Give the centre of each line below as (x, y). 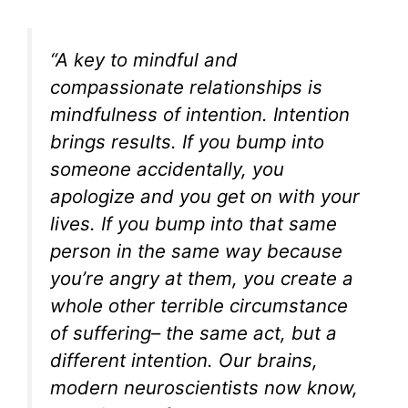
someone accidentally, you (167, 169)
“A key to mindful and (144, 60)
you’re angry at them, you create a (202, 279)
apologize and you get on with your (205, 197)
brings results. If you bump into (187, 142)
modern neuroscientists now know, (204, 388)
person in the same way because (196, 251)
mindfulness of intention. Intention (200, 115)
